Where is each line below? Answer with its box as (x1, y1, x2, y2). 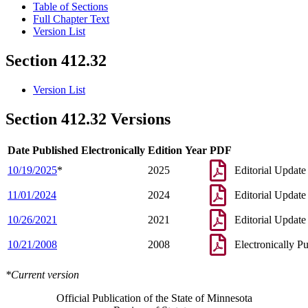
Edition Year (148, 144, 207, 156)
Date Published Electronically (8, 144, 145, 156)
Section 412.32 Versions (5, 110, 170, 129)
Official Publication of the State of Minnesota (56, 291, 252, 304)
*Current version (5, 268, 79, 280)
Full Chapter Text (33, 13, 109, 25)
